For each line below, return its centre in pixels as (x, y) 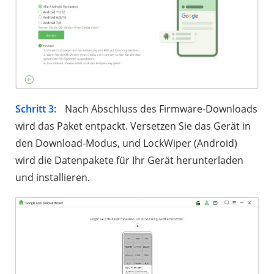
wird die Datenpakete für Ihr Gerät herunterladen (129, 161)
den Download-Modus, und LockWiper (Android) (126, 143)
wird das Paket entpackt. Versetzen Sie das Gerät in (133, 126)
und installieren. (53, 178)
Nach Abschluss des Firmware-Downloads (160, 109)
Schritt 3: (36, 109)
